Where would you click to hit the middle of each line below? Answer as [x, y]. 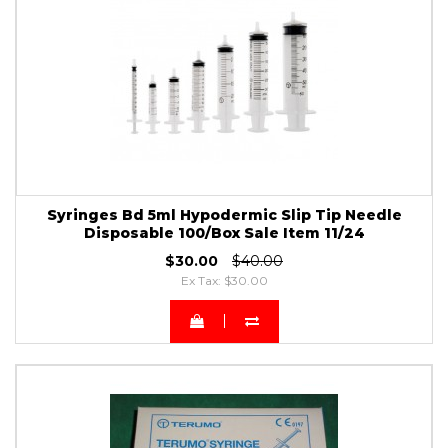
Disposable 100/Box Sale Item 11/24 [224, 232]
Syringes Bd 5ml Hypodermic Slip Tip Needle [224, 214]
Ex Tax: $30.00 [224, 280]
